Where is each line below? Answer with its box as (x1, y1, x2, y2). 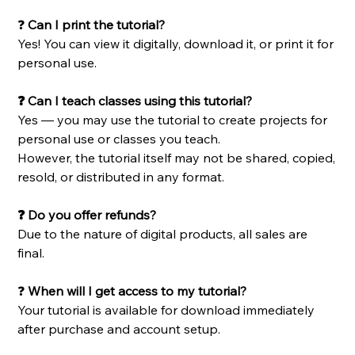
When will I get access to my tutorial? (28, 283, 247, 300)
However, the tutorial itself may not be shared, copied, (17, 150, 336, 166)
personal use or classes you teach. (17, 131, 221, 147)
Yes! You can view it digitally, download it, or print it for (17, 36, 334, 52)
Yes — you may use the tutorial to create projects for (17, 112, 328, 128)
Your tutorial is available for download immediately (17, 302, 315, 319)
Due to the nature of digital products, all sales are (17, 226, 308, 242)
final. (17, 245, 45, 261)
